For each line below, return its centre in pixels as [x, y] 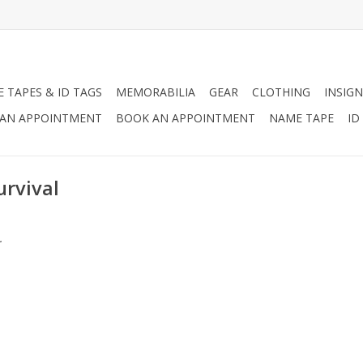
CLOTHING [281, 92]
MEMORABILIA [156, 92]
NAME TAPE [301, 118]
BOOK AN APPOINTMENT [186, 118]
